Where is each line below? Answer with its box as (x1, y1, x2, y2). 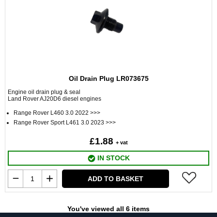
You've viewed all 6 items (67, 205, 150, 213)
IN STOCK (95, 154, 130, 162)
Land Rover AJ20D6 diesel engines (8, 95, 101, 102)
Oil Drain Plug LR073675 (68, 75, 149, 82)
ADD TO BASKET (88, 175, 143, 183)
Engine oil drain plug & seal (8, 89, 80, 95)
